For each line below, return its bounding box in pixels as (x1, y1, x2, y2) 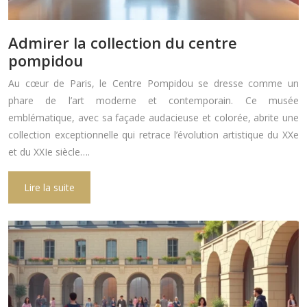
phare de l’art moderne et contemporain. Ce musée (8, 93, 299, 107)
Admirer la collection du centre (8, 32, 237, 53)
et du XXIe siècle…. (8, 145, 90, 158)
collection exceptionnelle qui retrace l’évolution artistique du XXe (8, 127, 299, 141)
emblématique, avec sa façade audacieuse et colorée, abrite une (8, 110, 299, 124)
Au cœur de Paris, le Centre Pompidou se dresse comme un (8, 76, 299, 90)
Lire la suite (24, 180, 75, 194)
